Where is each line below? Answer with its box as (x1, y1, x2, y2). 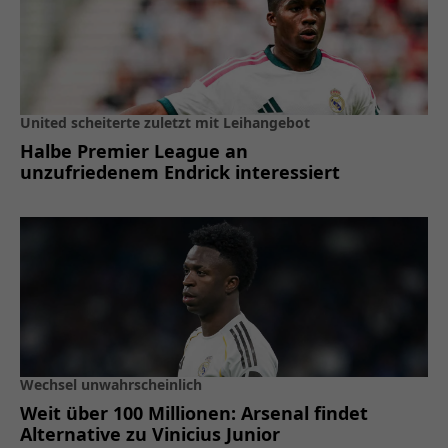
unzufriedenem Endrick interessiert (20, 159, 340, 184)
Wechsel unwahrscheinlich (20, 374, 202, 394)
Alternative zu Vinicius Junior (20, 421, 280, 446)
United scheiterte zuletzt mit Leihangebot (20, 112, 310, 132)
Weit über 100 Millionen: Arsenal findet (20, 400, 368, 425)
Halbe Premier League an (20, 138, 248, 163)
